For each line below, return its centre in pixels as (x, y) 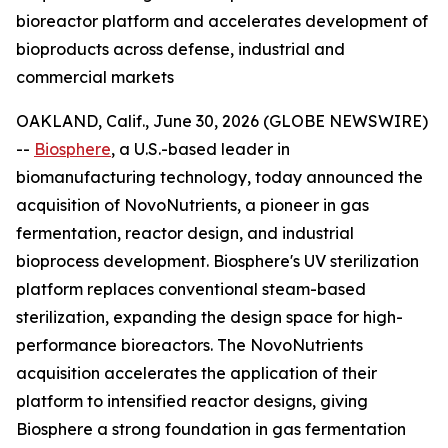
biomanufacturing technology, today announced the (219, 177)
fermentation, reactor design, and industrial (185, 233)
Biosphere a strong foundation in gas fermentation (211, 429)
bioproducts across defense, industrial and (180, 49)
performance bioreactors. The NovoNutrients (189, 345)
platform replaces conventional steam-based (191, 289)
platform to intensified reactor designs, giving (192, 401)
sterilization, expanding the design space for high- (209, 317)
